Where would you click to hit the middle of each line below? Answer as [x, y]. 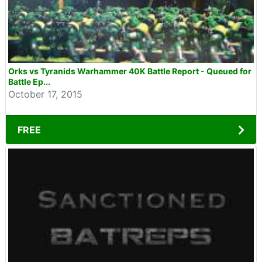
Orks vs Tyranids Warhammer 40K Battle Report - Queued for [130, 71]
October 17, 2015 [45, 94]
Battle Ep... [29, 82]
